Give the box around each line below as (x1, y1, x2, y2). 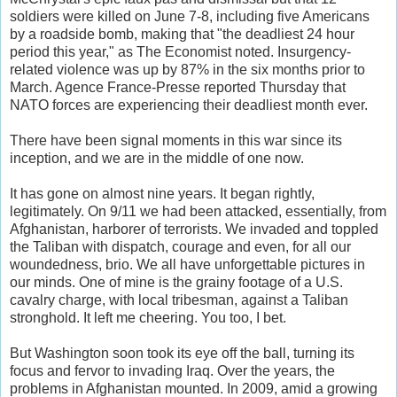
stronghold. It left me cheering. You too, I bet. (10, 309, 286, 325)
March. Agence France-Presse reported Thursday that (10, 79, 346, 95)
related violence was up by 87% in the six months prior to (10, 61, 365, 77)
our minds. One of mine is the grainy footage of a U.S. (10, 274, 343, 290)
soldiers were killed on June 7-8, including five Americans (10, 8, 370, 24)
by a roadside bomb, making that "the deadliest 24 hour (10, 26, 354, 42)
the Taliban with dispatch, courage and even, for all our (10, 238, 351, 254)
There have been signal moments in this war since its (10, 132, 342, 148)
